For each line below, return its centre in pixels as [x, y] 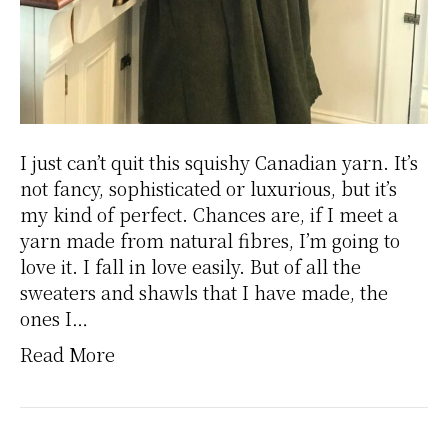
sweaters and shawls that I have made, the [204, 292]
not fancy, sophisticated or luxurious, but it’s [208, 188]
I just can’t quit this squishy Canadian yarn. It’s [219, 162]
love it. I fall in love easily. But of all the [190, 266]
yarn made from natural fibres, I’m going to [210, 240]
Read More [67, 354]
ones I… [54, 318]
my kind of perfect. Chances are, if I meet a [209, 214]
